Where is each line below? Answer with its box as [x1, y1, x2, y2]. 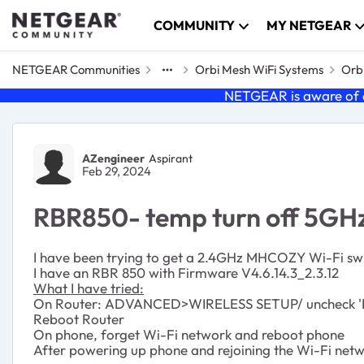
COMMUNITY [154, 17, 236, 33]
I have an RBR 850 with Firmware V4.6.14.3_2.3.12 [33, 264, 339, 281]
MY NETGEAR [266, 17, 352, 33]
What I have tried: [33, 279, 144, 297]
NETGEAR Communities [12, 62, 140, 77]
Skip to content [28, 14, 117, 30]
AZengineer [82, 150, 145, 166]
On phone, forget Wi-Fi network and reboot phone [33, 326, 344, 343]
